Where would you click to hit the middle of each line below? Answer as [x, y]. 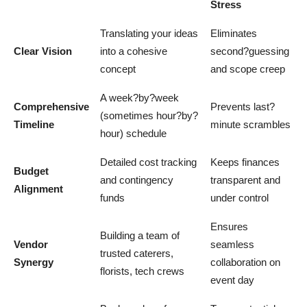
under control [240, 197]
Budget [31, 171]
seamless [232, 244]
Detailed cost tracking [148, 162]
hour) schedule [133, 133]
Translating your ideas [149, 33]
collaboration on [245, 262]
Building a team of [140, 235]
